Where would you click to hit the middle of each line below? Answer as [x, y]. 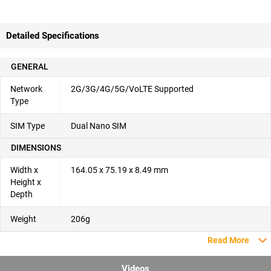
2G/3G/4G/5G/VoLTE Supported [132, 89]
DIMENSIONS [36, 147]
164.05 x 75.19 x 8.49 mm [119, 170]
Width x [24, 170]
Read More [228, 240]
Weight [23, 219]
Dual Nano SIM [99, 126]
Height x [26, 182]
